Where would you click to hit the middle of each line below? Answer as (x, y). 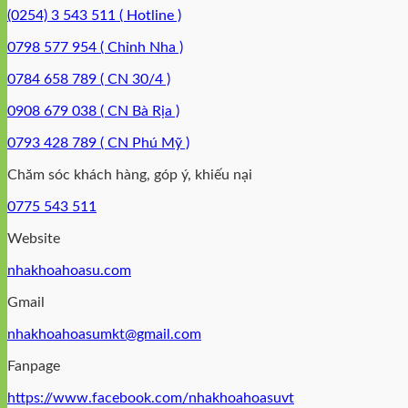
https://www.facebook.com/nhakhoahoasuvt (151, 398)
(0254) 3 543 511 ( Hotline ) (94, 15)
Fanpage (34, 366)
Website (34, 238)
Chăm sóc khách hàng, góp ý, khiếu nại (130, 174)
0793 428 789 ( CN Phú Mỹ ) (98, 143)
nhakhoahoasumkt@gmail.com (104, 334)
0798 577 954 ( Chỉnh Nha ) (95, 47)
